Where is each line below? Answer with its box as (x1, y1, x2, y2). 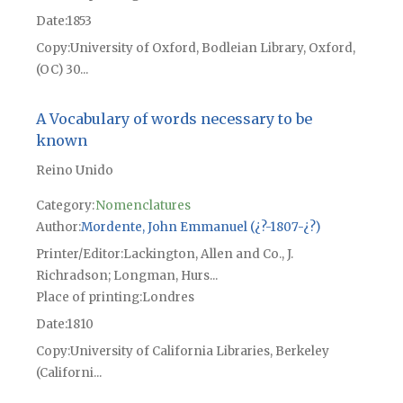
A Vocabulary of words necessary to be (35, 109, 312, 128)
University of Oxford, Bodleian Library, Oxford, (69, 40, 355, 57)
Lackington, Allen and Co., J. (122, 246, 293, 262)
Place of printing (35, 289, 139, 305)
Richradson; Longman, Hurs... (35, 267, 218, 283)
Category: (35, 197, 94, 213)
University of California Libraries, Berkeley (69, 343, 329, 359)
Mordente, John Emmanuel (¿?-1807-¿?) (80, 219, 320, 235)
